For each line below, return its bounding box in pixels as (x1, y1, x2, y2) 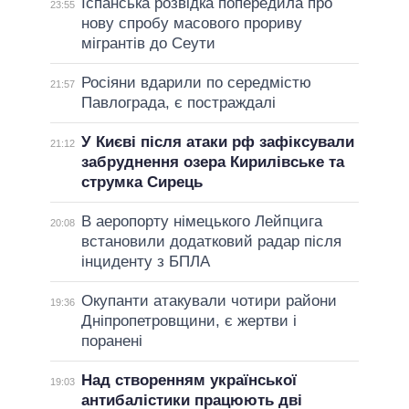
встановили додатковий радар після (80, 232, 341, 250)
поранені (80, 331, 142, 350)
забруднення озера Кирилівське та (80, 152, 344, 171)
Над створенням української (80, 371, 297, 389)
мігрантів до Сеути (80, 34, 215, 52)
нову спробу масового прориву (80, 14, 302, 32)
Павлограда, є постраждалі (80, 93, 276, 111)
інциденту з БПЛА (80, 252, 210, 270)
